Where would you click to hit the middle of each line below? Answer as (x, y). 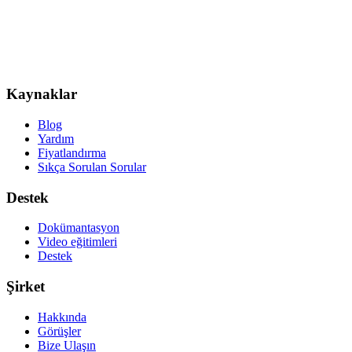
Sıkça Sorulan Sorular (92, 167)
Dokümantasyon (79, 228)
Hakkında (62, 317)
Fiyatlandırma (72, 153)
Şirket (26, 287)
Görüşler (59, 331)
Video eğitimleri (77, 242)
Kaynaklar (42, 94)
